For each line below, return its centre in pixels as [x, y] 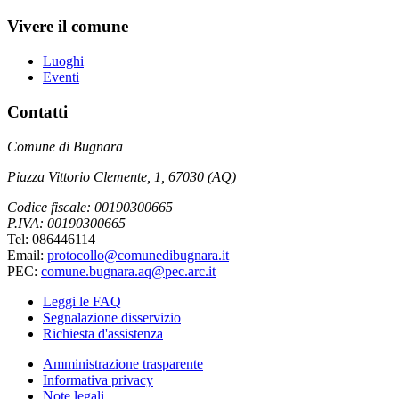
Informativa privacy [98, 379]
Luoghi [63, 61]
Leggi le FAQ [82, 301]
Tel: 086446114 [51, 239]
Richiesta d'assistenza [103, 333]
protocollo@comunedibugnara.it [138, 255]
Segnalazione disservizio [112, 317]
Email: [27, 255]
